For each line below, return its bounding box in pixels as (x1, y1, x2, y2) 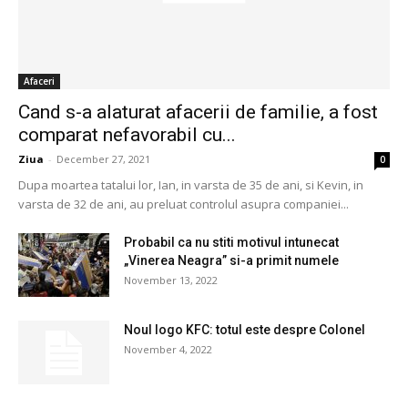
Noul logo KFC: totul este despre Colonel (124, 321, 365, 337)
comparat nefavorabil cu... (18, 123, 236, 146)
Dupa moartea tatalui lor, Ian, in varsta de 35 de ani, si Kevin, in (18, 176, 363, 193)
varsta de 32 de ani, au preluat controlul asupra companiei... (18, 195, 349, 212)
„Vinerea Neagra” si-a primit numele (124, 252, 339, 268)
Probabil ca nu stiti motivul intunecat (124, 234, 339, 250)
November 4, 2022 (124, 342, 212, 356)
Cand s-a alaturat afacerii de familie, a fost (18, 100, 378, 123)
